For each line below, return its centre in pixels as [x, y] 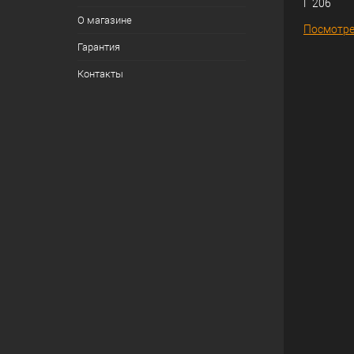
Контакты [100, 74]
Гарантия [98, 47]
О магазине [104, 20]
